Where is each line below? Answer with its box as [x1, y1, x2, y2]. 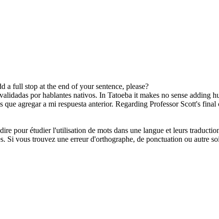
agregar [18, 100, 41, 109]
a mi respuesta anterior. [41, 100, 113, 109]
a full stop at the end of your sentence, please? [5, 82, 149, 91]
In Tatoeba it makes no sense [99, 91, 190, 100]
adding [190, 91, 211, 100]
